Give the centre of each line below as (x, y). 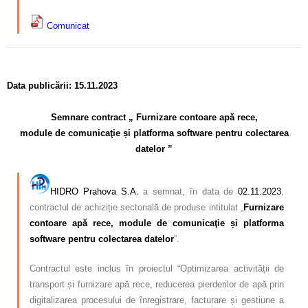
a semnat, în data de (188, 191)
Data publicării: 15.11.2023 (62, 85)
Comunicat (68, 26)
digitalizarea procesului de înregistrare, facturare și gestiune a (157, 300)
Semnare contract (89, 117)
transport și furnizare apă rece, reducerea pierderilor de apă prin (157, 284)
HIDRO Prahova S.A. (95, 191)
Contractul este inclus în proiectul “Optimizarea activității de (157, 268)
